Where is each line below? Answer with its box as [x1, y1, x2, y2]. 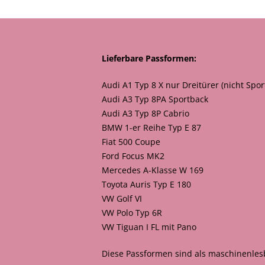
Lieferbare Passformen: [102, 53, 196, 64]
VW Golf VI [102, 193, 142, 205]
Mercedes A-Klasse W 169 [102, 164, 203, 176]
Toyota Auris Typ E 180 [102, 179, 191, 190]
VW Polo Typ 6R [102, 207, 162, 219]
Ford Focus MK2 [102, 150, 164, 162]
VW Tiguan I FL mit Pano [102, 221, 196, 233]
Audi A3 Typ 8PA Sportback [102, 93, 208, 105]
